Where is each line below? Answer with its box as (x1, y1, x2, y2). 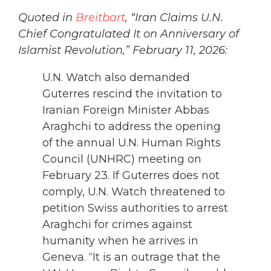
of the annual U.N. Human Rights (42, 136, 221, 150)
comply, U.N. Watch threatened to (42, 185, 225, 199)
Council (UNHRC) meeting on (42, 152, 201, 166)
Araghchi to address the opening (42, 120, 221, 134)
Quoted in (18, 11, 76, 25)
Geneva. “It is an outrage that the (42, 250, 220, 264)
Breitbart (76, 11, 125, 25)
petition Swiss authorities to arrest (42, 201, 228, 215)
